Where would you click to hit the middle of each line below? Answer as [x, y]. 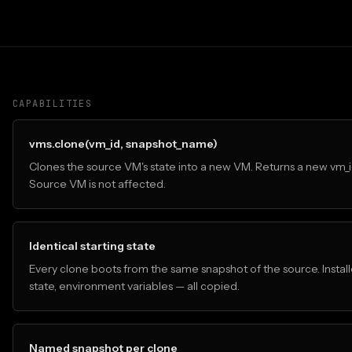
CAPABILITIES [53, 104]
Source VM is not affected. [97, 184]
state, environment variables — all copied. [134, 286]
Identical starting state [92, 246]
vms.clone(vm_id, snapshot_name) [123, 144]
